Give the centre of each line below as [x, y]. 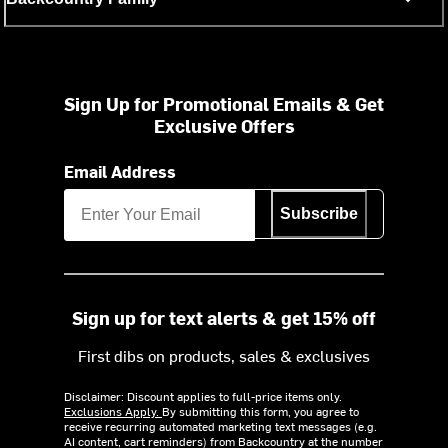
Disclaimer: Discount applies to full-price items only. [203, 395]
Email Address [120, 171]
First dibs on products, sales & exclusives [224, 354]
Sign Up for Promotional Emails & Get [224, 103]
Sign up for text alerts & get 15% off [224, 317]
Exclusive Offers [224, 125]
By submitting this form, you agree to [260, 410]
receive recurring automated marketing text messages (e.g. [220, 425]
